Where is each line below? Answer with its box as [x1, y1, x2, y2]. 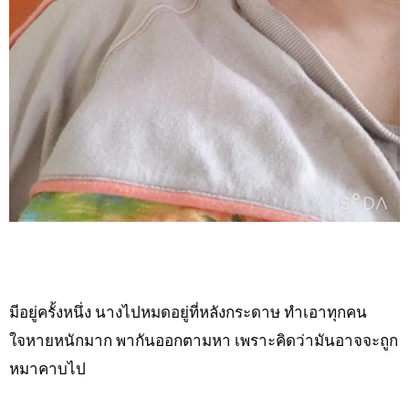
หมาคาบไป [9, 357, 86, 379]
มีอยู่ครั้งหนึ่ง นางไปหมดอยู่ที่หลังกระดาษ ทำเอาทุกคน [9, 300, 367, 322]
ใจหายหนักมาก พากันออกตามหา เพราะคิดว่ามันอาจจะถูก [9, 329, 398, 351]
